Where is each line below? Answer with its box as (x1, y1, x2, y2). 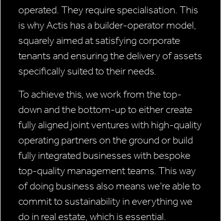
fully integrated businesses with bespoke (18, 149, 190, 162)
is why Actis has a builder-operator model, (18, 19, 196, 32)
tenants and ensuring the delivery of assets (18, 50, 202, 62)
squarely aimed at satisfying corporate (18, 35, 180, 47)
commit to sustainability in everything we (18, 195, 192, 208)
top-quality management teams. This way (18, 165, 196, 177)
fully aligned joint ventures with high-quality (18, 119, 202, 131)
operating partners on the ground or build (18, 134, 193, 147)
